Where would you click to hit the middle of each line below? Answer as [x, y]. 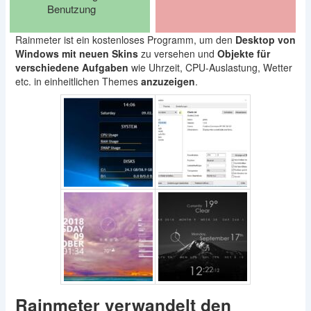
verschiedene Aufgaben [72, 67]
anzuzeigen [168, 81]
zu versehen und [177, 53]
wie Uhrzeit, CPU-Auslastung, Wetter [210, 67]
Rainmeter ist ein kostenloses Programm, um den [125, 40]
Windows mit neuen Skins [76, 53]
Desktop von [265, 40]
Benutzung [71, 9]
